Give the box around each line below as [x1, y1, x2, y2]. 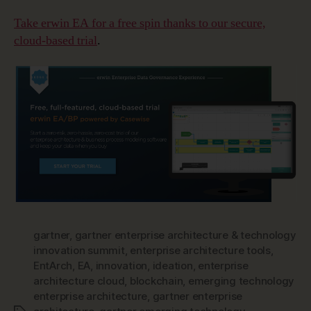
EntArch [33, 258, 73, 272]
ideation [152, 258, 193, 272]
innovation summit [33, 243, 125, 257]
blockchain [129, 274, 183, 287]
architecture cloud [33, 274, 125, 287]
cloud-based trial [14, 32, 97, 49]
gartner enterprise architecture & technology [74, 228, 296, 242]
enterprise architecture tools [130, 243, 271, 257]
